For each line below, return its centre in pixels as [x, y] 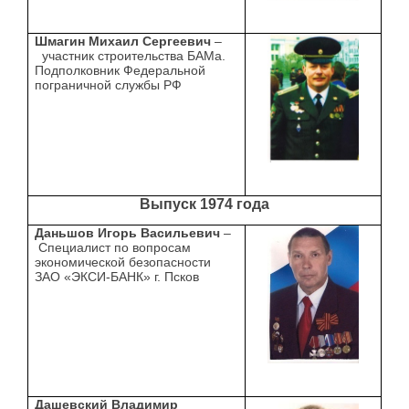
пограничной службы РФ [109, 85]
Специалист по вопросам [113, 248]
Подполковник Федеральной [121, 71]
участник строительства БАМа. [131, 56]
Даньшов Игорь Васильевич [130, 233]
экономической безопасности [123, 262]
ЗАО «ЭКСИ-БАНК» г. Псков [117, 277]
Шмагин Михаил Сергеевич [125, 42]
